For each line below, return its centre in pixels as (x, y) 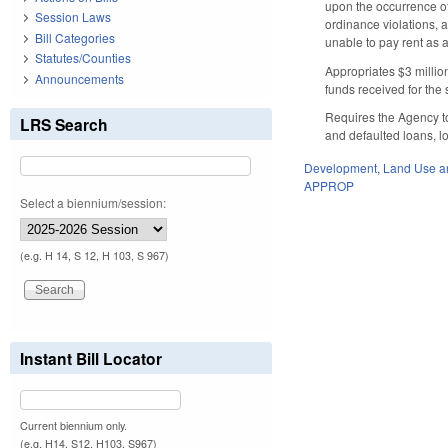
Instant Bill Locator (91, 358)
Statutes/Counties (83, 58)
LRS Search (64, 124)
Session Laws (73, 17)
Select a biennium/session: (93, 202)
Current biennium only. (73, 425)
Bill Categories (75, 37)
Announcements (79, 78)
